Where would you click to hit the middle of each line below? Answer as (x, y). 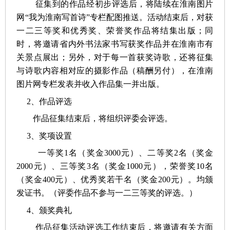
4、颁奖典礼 (44, 210)
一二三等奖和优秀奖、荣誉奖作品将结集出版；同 (115, 31)
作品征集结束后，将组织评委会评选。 (95, 119)
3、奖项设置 (44, 136)
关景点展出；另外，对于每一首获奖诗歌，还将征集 (115, 57)
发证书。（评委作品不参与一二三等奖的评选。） (107, 193)
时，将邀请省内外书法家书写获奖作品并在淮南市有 (115, 44)
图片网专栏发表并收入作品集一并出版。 (91, 84)
